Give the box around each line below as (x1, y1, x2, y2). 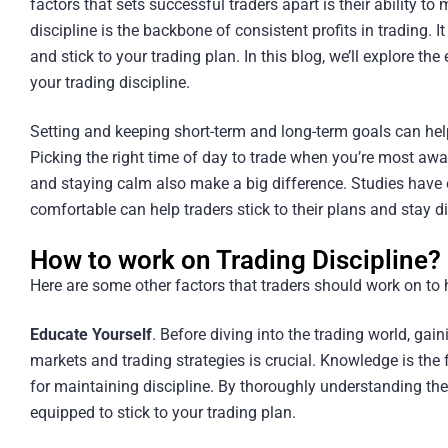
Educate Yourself (29, 324, 152, 344)
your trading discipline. (29, 73, 190, 93)
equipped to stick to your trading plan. (29, 402, 296, 422)
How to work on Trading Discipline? (29, 244, 441, 275)
